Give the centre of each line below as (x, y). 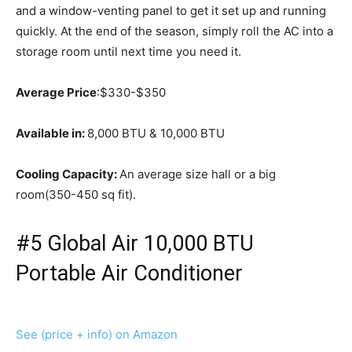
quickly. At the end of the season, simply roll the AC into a (174, 31)
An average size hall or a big (198, 174)
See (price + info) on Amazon (97, 335)
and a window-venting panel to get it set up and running (171, 11)
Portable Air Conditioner (129, 274)
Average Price (56, 93)
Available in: (51, 134)
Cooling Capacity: (68, 174)
